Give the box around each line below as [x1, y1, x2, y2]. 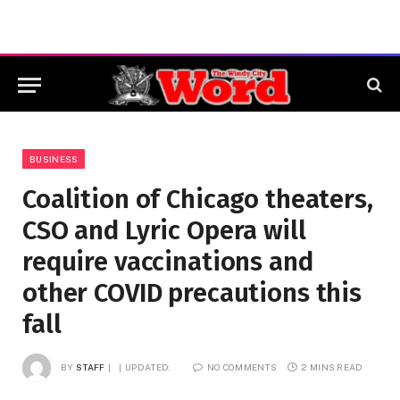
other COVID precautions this [22, 278, 362, 309]
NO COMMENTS [206, 361, 278, 372]
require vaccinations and [22, 246, 313, 278]
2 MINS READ [301, 361, 363, 372]
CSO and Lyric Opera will [22, 215, 306, 246]
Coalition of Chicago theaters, [22, 184, 373, 215]
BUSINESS [29, 154, 79, 164]
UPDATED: [125, 361, 171, 372]
